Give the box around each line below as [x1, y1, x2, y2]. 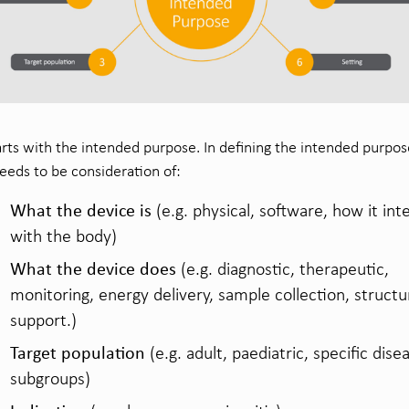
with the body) [10, 225, 117, 247]
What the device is [10, 197, 152, 223]
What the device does [10, 256, 176, 281]
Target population [10, 340, 145, 365]
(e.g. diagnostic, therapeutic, [176, 257, 389, 280]
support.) [10, 309, 77, 331]
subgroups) [10, 367, 90, 390]
